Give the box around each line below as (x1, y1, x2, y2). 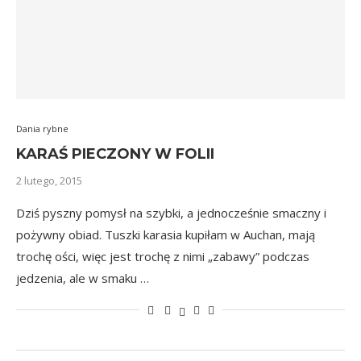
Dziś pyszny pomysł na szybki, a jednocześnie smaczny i (16, 205, 326, 221)
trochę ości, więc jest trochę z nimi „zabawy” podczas (16, 248, 309, 264)
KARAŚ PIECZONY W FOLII (16, 145, 214, 163)
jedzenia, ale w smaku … (16, 270, 149, 286)
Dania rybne (16, 122, 68, 135)
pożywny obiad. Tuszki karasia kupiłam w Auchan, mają (16, 226, 315, 243)
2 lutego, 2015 (16, 173, 82, 188)
